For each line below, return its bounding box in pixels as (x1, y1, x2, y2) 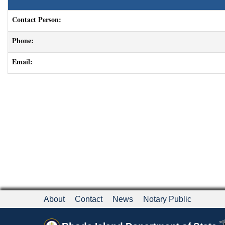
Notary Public (143, 195, 191, 203)
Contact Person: (12, 14, 61, 25)
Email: (12, 56, 33, 67)
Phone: (12, 35, 34, 46)
